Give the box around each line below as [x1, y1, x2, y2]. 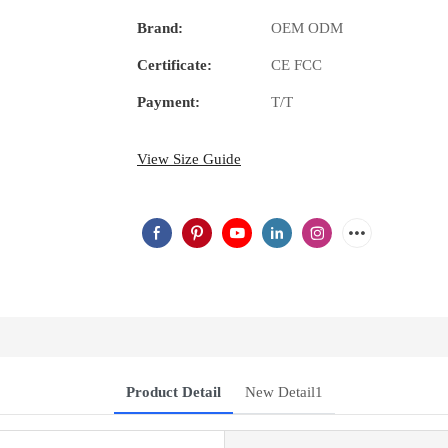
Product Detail [125, 384, 221, 401]
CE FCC [271, 57, 322, 74]
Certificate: [137, 57, 212, 74]
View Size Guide [137, 151, 241, 168]
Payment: [137, 94, 200, 111]
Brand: [137, 20, 183, 37]
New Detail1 [244, 384, 323, 401]
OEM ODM [271, 20, 343, 37]
